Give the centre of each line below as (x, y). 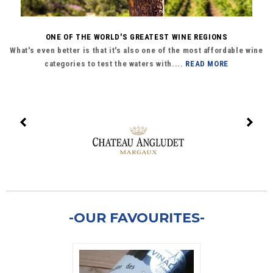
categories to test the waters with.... (114, 63)
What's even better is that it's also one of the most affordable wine (136, 50)
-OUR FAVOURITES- (136, 218)
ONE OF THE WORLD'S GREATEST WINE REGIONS (136, 37)
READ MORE (206, 63)
